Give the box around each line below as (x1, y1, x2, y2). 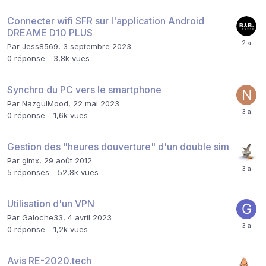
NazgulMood (22, 98, 68, 108)
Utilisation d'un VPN (7, 197, 94, 210)
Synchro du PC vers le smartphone (7, 83, 161, 96)
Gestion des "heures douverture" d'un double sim (7, 140, 229, 153)
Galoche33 (22, 212, 63, 222)
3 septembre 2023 (63, 41, 131, 51)
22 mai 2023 (73, 98, 119, 108)
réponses (14, 167, 49, 177)
